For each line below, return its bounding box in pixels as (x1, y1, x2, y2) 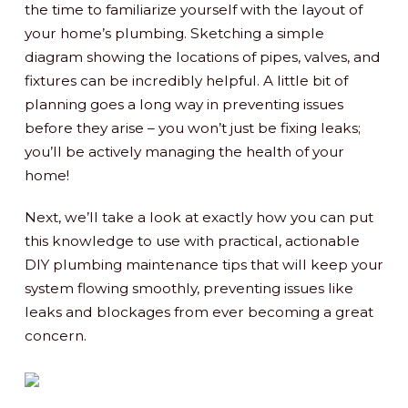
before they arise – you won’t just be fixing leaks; (24, 119, 361, 138)
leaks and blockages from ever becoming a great (24, 303, 373, 321)
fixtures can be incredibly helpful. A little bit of (24, 72, 348, 90)
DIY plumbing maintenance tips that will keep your (24, 256, 383, 274)
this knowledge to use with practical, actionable (24, 232, 360, 250)
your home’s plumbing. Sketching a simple (24, 25, 324, 43)
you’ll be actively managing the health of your (24, 143, 344, 161)
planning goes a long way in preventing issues (24, 96, 343, 114)
